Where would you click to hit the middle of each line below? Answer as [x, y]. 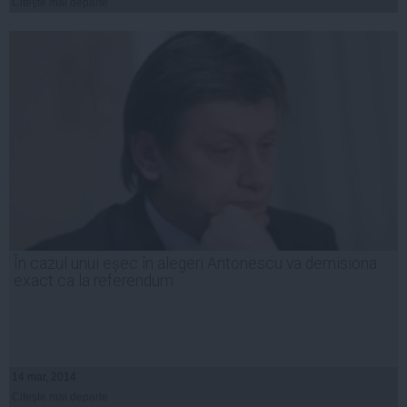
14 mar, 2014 [44, 377]
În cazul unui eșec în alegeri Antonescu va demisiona [195, 264]
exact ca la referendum [94, 281]
